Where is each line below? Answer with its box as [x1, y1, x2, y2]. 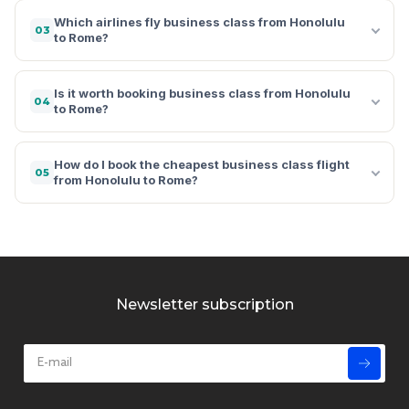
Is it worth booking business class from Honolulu [54, 85, 351, 100]
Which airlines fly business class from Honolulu [54, 14, 345, 29]
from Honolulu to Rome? [54, 172, 198, 187]
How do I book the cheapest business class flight [54, 156, 350, 172]
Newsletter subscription [115, 295, 294, 313]
